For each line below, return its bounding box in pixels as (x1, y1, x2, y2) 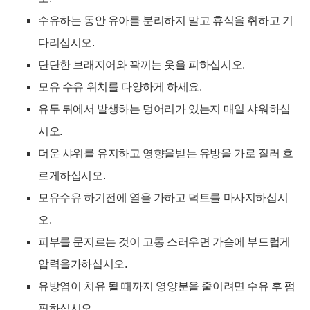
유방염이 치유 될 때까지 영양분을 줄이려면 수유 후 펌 (38, 280, 296, 292)
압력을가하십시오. (38, 257, 127, 270)
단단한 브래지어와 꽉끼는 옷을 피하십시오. (38, 58, 245, 71)
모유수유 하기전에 (38, 191, 127, 203)
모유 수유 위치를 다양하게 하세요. (38, 80, 202, 93)
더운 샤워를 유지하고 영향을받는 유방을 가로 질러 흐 (38, 147, 293, 159)
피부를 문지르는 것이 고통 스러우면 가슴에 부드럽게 (38, 235, 291, 248)
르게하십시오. (38, 169, 106, 181)
